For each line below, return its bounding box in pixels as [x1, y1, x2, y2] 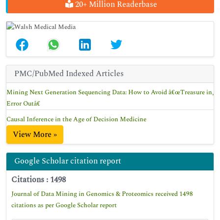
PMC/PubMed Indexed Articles [14, 68, 124, 80]
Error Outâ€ [6, 99, 40, 109]
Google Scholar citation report [14, 155, 121, 167]
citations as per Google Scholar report [11, 200, 117, 210]
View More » [13, 129, 57, 140]
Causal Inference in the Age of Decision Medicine [6, 114, 146, 124]
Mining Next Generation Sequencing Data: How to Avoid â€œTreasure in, [6, 87, 214, 97]
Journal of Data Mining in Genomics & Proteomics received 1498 [11, 189, 193, 199]
